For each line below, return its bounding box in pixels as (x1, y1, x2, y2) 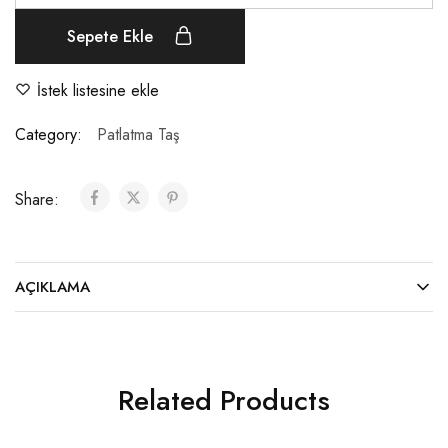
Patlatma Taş (97, 123, 179, 147)
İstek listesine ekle (37, 79, 159, 103)
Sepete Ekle (67, 25, 158, 49)
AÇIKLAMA (15, 276, 90, 299)
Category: (15, 123, 82, 147)
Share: (15, 188, 64, 212)
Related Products (118, 380, 330, 422)
